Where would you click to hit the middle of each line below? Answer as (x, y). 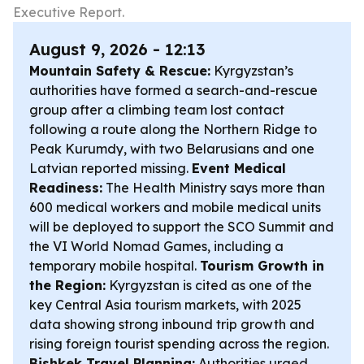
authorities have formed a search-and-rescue (173, 90)
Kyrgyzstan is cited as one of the (209, 285)
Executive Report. (69, 12)
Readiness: (66, 188)
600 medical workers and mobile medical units (175, 207)
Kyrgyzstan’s (252, 71)
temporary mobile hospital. (115, 266)
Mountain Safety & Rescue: (120, 71)
